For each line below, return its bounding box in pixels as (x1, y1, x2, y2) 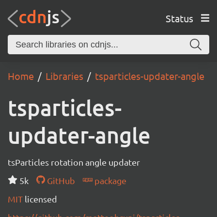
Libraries (46, 70, 83, 82)
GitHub (45, 175, 75, 186)
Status (165, 12, 193, 24)
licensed (25, 194, 57, 204)
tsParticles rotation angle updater (8, 157, 140, 167)
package (92, 175, 126, 186)
